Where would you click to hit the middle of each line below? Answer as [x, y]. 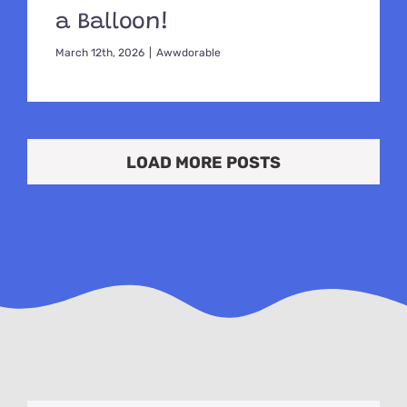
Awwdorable [189, 53]
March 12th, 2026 [100, 53]
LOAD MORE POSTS [203, 163]
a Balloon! [112, 23]
